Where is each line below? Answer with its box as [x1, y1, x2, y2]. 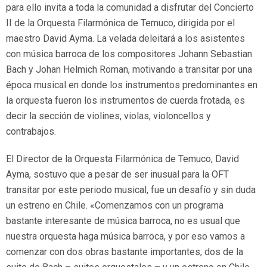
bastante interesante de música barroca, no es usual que [6, 215, 240, 226]
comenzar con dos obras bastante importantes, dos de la [6, 246, 243, 257]
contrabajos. [6, 125, 56, 137]
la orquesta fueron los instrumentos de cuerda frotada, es [6, 94, 245, 106]
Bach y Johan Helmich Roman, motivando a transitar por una [6, 63, 252, 75]
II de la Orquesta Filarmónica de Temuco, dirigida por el [6, 17, 235, 29]
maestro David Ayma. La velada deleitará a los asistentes [6, 32, 245, 44]
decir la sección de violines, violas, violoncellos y [6, 110, 211, 122]
